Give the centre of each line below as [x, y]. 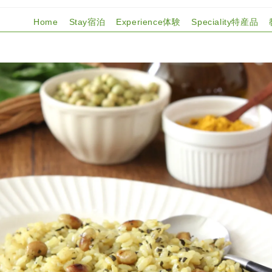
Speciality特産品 [225, 22]
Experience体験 [148, 22]
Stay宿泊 [87, 22]
